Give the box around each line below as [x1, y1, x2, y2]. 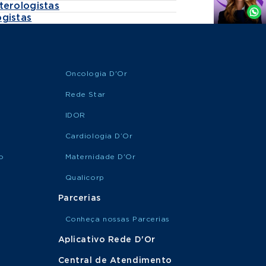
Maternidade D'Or [65, 153, 136, 160]
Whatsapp [194, 4, 243, 14]
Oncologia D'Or [65, 70, 128, 77]
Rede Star [65, 91, 106, 98]
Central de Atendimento [58, 256, 172, 265]
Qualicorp [65, 174, 104, 181]
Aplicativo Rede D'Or [58, 236, 156, 244]
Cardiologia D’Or [65, 132, 133, 140]
